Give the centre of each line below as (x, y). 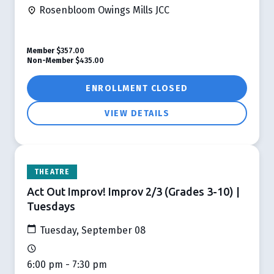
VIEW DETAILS (137, 113)
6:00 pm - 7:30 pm (67, 264)
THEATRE (52, 172)
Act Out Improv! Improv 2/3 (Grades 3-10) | (133, 191)
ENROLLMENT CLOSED (137, 88)
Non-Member (50, 60)
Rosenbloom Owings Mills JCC (103, 10)
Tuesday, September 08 (91, 230)
